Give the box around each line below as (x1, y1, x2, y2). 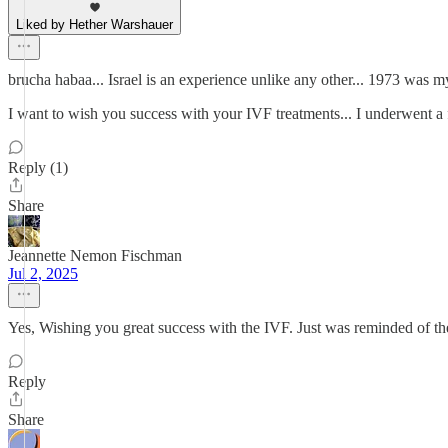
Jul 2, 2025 (8, 265, 78, 282)
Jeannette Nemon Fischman (8, 247, 182, 264)
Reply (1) (8, 159, 68, 176)
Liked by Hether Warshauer (16, 17, 173, 32)
